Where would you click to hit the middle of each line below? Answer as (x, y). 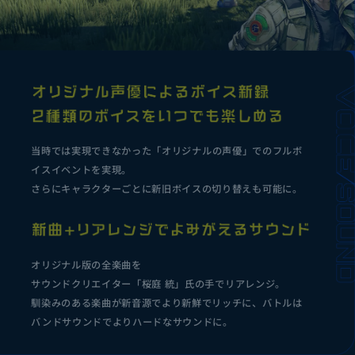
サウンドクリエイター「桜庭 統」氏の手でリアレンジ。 (158, 283)
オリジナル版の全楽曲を (86, 264)
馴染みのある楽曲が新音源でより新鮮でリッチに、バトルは (167, 302)
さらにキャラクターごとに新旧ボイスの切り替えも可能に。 (167, 189)
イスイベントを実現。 (82, 170)
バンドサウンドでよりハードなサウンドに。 (132, 321)
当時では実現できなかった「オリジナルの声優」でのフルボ (167, 151)
